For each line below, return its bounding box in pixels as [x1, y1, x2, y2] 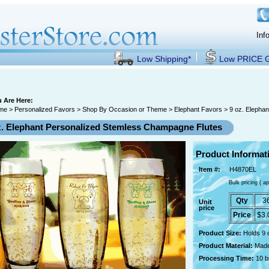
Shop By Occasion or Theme [82, 106, 167, 113]
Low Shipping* [137, 54, 191, 64]
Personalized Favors [14, 106, 75, 113]
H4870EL [229, 165, 256, 173]
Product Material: [199, 241, 255, 249]
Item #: [199, 165, 220, 173]
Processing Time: [199, 254, 256, 262]
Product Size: [199, 229, 243, 237]
